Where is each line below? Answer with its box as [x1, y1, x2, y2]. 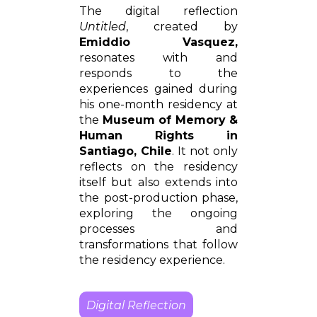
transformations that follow [79, 238, 238, 251]
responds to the [79, 67, 238, 80]
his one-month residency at [79, 98, 238, 111]
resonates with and [79, 51, 238, 64]
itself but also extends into [79, 175, 238, 189]
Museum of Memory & [102, 113, 238, 127]
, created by [126, 20, 238, 33]
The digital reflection [79, 4, 238, 18]
